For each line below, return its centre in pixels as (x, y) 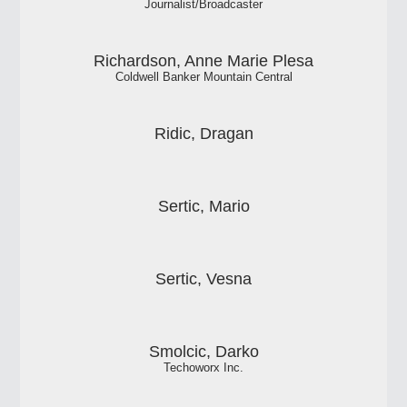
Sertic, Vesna (203, 278)
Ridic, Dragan (203, 133)
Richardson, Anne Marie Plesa (203, 60)
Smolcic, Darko (203, 351)
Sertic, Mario (203, 206)
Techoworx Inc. (203, 367)
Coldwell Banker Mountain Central (203, 77)
